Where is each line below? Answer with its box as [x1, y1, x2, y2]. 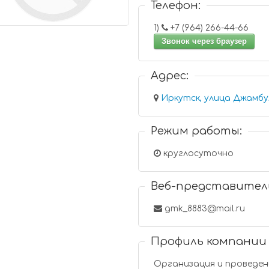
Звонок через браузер [162, 37, 247, 46]
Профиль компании [151, 235, 267, 247]
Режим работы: [151, 125, 243, 137]
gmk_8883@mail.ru [162, 204, 246, 213]
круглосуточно [161, 149, 234, 158]
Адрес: [151, 70, 189, 82]
